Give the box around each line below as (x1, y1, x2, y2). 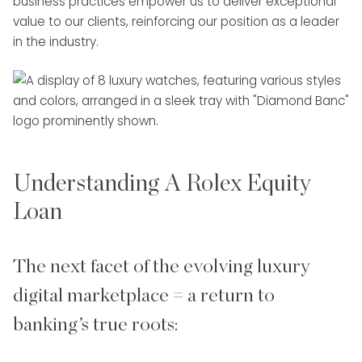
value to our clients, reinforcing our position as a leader (13, 13, 339, 31)
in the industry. (13, 33, 99, 51)
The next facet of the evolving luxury (13, 257, 309, 277)
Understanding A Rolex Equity (13, 172, 310, 196)
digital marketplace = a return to (13, 286, 275, 306)
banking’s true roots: (13, 315, 178, 335)
